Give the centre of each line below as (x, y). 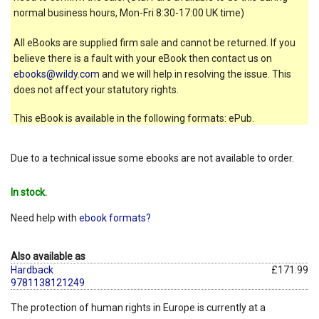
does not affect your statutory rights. (96, 89)
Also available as (48, 256)
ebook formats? (115, 218)
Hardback (32, 270)
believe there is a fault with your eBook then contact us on (143, 58)
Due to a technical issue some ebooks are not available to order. (152, 158)
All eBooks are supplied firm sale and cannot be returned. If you (155, 42)
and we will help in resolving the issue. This (195, 74)
